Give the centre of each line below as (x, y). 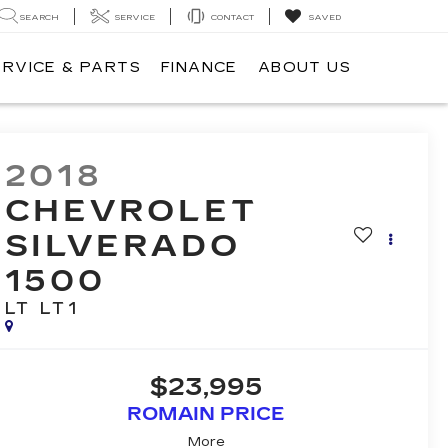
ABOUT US (304, 68)
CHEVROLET (131, 211)
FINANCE (199, 68)
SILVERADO (122, 246)
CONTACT (232, 17)
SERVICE (135, 17)
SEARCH (39, 17)
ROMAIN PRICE (206, 414)
